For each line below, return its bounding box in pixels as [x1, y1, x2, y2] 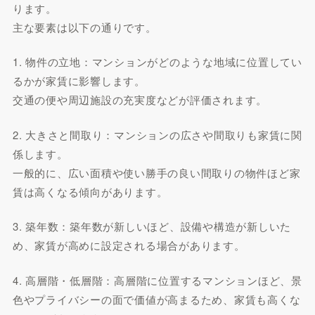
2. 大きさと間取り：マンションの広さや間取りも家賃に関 [12, 127, 302, 142]
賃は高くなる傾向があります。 [12, 184, 168, 199]
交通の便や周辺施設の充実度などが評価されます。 [12, 92, 268, 107]
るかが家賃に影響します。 [12, 73, 146, 88]
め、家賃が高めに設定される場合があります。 [12, 238, 245, 252]
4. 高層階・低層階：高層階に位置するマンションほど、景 [12, 272, 302, 288]
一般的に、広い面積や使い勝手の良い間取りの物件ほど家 [12, 165, 301, 180]
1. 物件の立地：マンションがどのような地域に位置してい [12, 54, 302, 69]
